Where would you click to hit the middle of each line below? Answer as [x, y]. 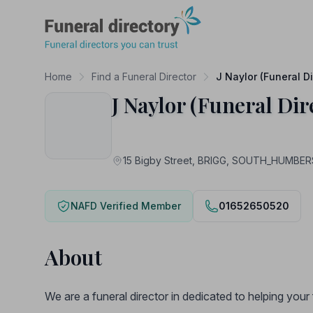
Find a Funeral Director [144, 77]
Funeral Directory [87, 13]
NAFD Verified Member [126, 206]
